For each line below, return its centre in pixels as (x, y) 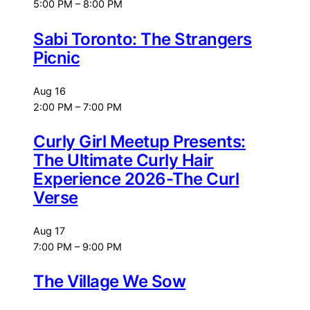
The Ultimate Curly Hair (124, 160)
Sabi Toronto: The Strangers (143, 39)
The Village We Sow (110, 281)
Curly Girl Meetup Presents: (139, 141)
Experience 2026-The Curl (136, 179)
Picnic (57, 57)
